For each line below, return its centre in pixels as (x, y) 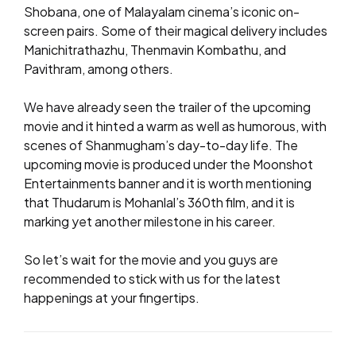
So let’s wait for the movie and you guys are (151, 259)
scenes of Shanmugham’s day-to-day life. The (161, 145)
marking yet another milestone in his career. (150, 221)
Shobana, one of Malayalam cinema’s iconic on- (162, 12)
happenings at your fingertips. (112, 298)
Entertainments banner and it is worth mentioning (168, 183)
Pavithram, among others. (99, 69)
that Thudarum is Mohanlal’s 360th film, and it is (159, 202)
